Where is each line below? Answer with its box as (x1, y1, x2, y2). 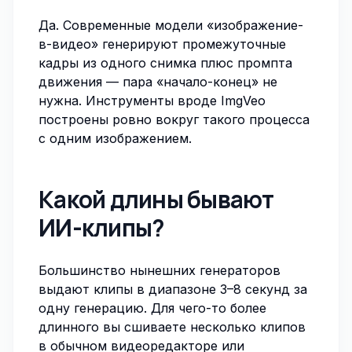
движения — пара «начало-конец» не (38, 74, 277, 90)
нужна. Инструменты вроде (38, 93, 221, 108)
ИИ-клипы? (38, 211, 165, 244)
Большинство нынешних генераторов (38, 262, 280, 278)
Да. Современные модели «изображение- (38, 17, 303, 33)
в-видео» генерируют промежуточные (38, 36, 286, 52)
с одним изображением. (38, 130, 192, 146)
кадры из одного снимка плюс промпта (38, 55, 292, 71)
